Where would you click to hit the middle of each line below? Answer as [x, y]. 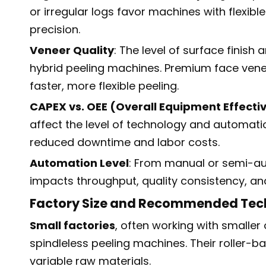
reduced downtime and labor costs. [125, 142]
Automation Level [79, 163]
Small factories [72, 225]
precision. [55, 29]
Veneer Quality [72, 50]
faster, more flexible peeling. [104, 86]
